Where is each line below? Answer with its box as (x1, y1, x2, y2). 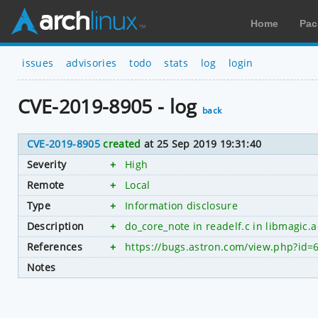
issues (22, 55, 54, 70)
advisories (66, 55, 117, 70)
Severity (26, 157, 67, 171)
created (103, 136, 141, 150)
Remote (26, 177, 65, 192)
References (26, 239, 82, 253)
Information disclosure (124, 198, 238, 212)
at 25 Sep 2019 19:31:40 (141, 136, 262, 150)
